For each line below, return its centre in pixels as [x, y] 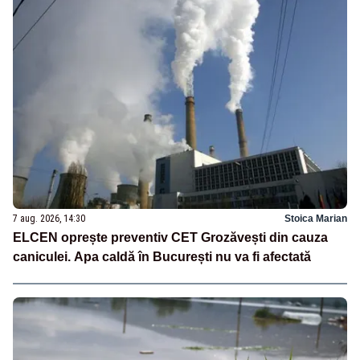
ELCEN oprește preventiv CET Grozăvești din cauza [170, 238]
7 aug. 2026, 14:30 [49, 219]
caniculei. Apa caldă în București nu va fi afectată [162, 257]
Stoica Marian [316, 219]
